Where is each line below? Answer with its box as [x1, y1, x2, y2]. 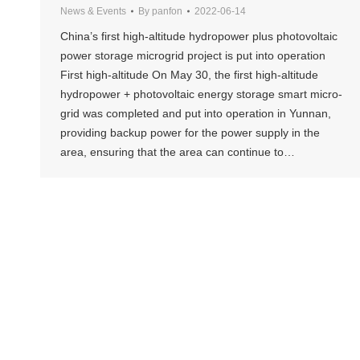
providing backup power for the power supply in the [60, 126, 320, 140]
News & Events [60, 6, 126, 18]
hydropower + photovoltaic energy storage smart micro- [60, 88, 342, 101]
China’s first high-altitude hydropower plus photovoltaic [60, 30, 337, 43]
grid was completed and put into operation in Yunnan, [60, 107, 331, 121]
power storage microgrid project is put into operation [60, 49, 332, 63]
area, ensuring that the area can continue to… [60, 145, 295, 159]
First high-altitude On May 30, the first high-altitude [60, 68, 318, 82]
